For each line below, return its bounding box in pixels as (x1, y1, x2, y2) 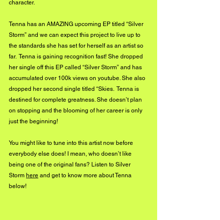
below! (9, 183, 27, 190)
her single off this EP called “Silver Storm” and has (9, 64, 143, 71)
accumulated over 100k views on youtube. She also (9, 75, 147, 82)
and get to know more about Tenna (38, 172, 133, 179)
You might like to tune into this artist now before (9, 139, 135, 147)
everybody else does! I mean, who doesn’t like (9, 150, 133, 158)
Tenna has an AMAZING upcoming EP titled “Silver (9, 21, 145, 28)
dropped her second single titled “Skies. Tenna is (9, 85, 140, 93)
